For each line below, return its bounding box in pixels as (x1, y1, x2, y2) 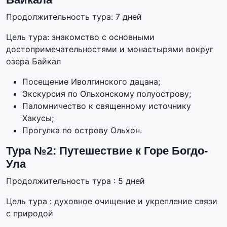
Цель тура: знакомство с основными (6, 32, 155, 43)
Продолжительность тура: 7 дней (6, 12, 142, 22)
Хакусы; (22, 113, 54, 124)
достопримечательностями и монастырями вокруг (6, 44, 213, 55)
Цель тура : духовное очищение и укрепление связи (6, 196, 217, 207)
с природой (6, 208, 53, 219)
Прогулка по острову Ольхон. (22, 125, 142, 136)
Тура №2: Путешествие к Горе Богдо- (6, 144, 208, 158)
